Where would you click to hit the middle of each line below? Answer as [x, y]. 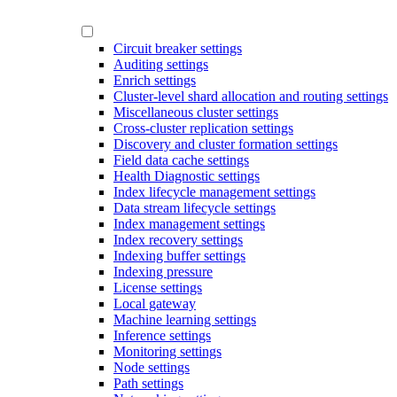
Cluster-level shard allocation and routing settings [251, 96]
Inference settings [162, 335]
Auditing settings [161, 64]
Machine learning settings [185, 319]
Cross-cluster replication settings [203, 128]
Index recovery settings [178, 239]
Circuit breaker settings [178, 48]
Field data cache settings [181, 160]
